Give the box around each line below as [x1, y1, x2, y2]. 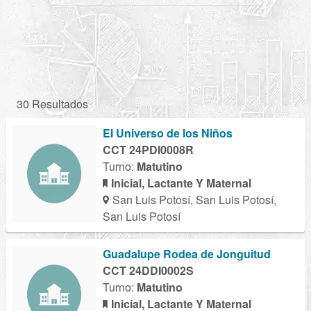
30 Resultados [17, 96, 88, 112]
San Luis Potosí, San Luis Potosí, [112, 192, 276, 208]
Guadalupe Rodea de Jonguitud [103, 246, 271, 262]
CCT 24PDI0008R [103, 142, 194, 158]
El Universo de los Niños [103, 125, 233, 142]
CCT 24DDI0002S [103, 262, 194, 279]
